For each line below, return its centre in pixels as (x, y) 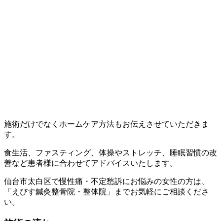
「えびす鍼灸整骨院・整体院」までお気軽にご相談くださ (107, 191)
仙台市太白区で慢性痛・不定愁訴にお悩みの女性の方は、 (107, 181)
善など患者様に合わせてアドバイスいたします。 (91, 163)
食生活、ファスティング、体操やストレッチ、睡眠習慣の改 (110, 152)
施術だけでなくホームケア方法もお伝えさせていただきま (107, 124)
